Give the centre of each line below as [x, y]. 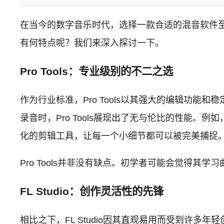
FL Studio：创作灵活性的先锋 [92, 191]
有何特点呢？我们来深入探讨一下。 [92, 43]
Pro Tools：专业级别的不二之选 [97, 71]
